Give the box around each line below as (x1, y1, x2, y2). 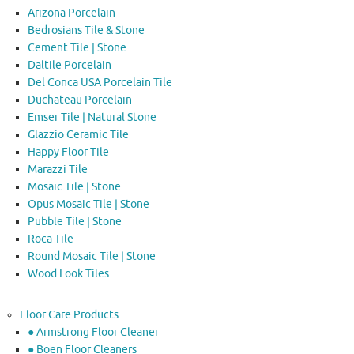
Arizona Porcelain (28, 6, 115, 20)
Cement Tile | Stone (28, 40, 126, 55)
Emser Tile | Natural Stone (28, 110, 156, 124)
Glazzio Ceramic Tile (28, 127, 129, 141)
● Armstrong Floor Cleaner (28, 325, 159, 339)
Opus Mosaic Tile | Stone (28, 197, 149, 211)
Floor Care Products (20, 307, 119, 322)
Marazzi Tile (28, 162, 88, 176)
